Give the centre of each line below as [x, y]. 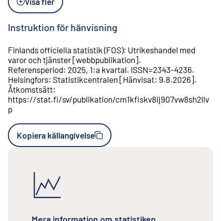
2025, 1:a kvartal [97, 70]
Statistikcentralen [85, 80]
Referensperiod [36, 70]
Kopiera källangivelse [56, 135]
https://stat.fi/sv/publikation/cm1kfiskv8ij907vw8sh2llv [109, 99]
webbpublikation [106, 60]
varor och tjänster [39, 60]
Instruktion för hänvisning [63, 27]
